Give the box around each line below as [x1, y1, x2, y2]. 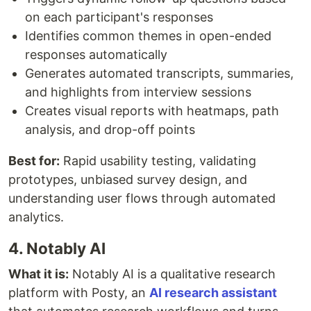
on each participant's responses [25, 9, 213, 24]
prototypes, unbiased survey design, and [8, 171, 247, 187]
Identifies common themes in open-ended [25, 28, 271, 43]
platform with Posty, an [8, 285, 149, 300]
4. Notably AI [8, 238, 106, 258]
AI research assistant [149, 285, 277, 300]
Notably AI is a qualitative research [69, 266, 276, 281]
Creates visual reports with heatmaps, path [25, 103, 279, 118]
